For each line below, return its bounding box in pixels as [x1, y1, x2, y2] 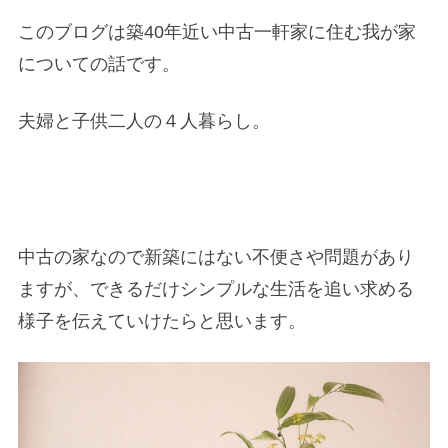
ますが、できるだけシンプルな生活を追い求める [18, 278, 415, 299]
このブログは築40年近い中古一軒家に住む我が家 [18, 22, 417, 43]
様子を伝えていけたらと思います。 [18, 310, 307, 331]
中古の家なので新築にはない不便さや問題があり [18, 246, 415, 267]
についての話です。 [18, 54, 181, 75]
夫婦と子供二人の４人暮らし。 [18, 111, 271, 132]
